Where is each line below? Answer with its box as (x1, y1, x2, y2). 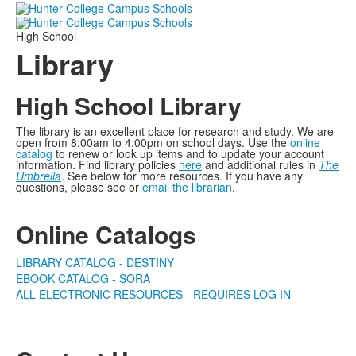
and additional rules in (202, 156, 319, 172)
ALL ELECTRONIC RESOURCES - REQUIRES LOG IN (16, 285, 291, 302)
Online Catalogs (16, 216, 196, 251)
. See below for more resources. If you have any (61, 167, 303, 184)
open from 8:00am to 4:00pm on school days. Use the (16, 133, 290, 150)
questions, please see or (16, 178, 142, 195)
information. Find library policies (16, 156, 179, 172)
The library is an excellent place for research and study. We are (16, 122, 334, 139)
